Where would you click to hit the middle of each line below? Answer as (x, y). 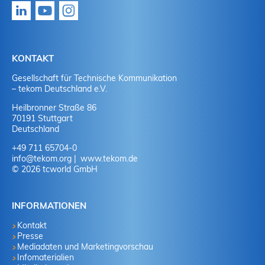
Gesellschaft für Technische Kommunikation (94, 78)
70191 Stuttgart (42, 118)
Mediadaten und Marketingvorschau (85, 246)
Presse (30, 236)
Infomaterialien (46, 257)
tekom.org (53, 158)
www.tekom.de (108, 158)
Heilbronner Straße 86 (54, 107)
